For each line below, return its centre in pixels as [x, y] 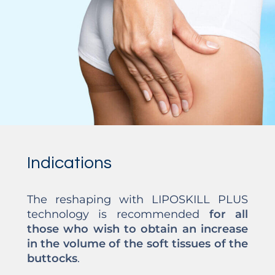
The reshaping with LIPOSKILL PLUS [137, 200]
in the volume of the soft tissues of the [137, 244]
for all [229, 215]
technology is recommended [118, 215]
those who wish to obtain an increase [137, 229]
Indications [69, 163]
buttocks [52, 259]
